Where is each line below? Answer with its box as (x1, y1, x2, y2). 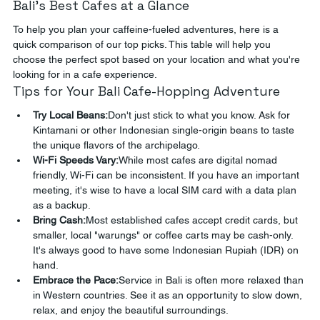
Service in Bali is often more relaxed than (119, 274, 306, 286)
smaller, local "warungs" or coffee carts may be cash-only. (33, 229, 296, 241)
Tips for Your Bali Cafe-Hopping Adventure (13, 83, 280, 99)
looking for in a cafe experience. (13, 69, 157, 80)
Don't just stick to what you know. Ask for (108, 109, 293, 121)
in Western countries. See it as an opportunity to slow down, (33, 289, 305, 301)
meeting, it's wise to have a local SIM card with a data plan (33, 184, 299, 196)
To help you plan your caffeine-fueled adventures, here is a (13, 24, 281, 35)
